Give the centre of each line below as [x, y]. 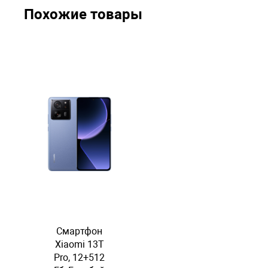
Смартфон [80, 231]
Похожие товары [83, 14]
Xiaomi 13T [79, 244]
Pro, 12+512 [80, 258]
